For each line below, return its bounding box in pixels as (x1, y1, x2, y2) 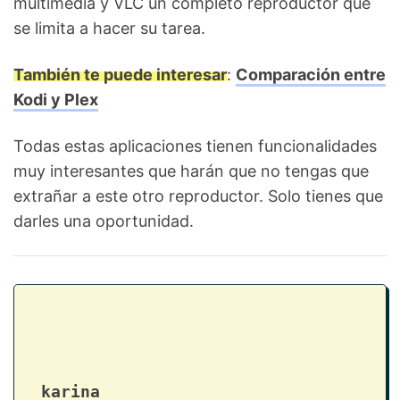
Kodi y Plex (13, 89, 98, 109)
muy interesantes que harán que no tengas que (13, 161, 369, 180)
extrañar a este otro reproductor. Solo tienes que (13, 186, 383, 205)
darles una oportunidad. (13, 211, 194, 230)
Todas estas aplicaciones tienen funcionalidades (13, 136, 377, 155)
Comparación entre (236, 64, 386, 84)
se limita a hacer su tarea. (13, 18, 205, 37)
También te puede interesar (13, 64, 227, 84)
